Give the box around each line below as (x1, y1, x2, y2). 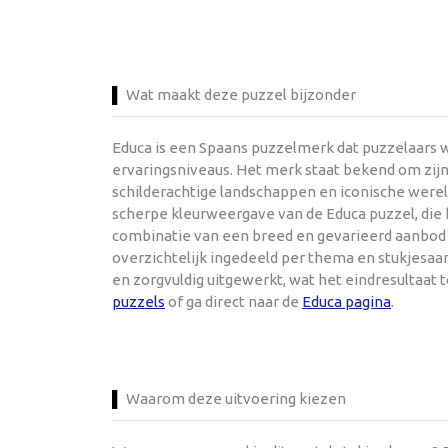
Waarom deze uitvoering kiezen (126, 390, 346, 407)
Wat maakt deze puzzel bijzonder (126, 85, 356, 103)
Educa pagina (302, 292, 391, 310)
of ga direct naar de (165, 292, 302, 310)
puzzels (112, 292, 165, 310)
